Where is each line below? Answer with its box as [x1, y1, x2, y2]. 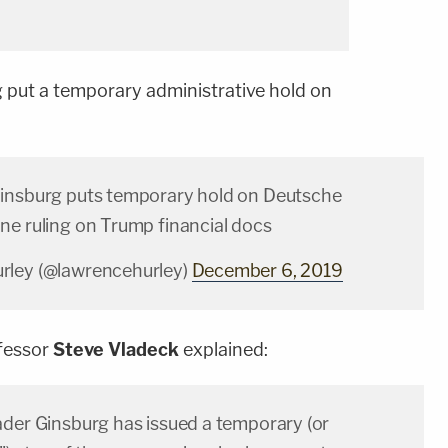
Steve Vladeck [53, 339, 179, 361]
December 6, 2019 [191, 260, 343, 282]
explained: [179, 339, 268, 361]
